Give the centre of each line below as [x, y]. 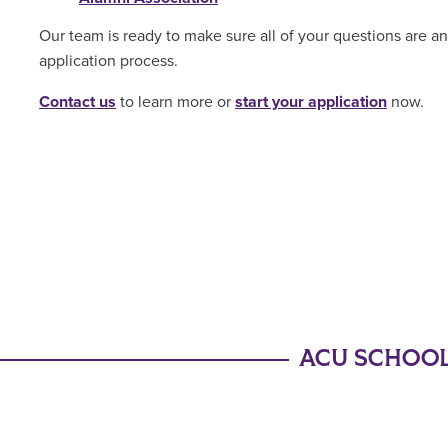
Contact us [77, 101]
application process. [108, 60]
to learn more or [175, 101]
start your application [310, 101]
